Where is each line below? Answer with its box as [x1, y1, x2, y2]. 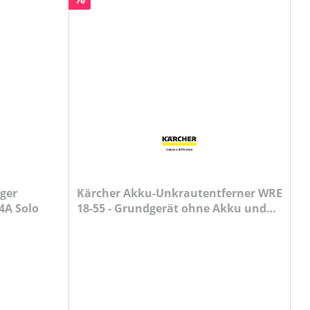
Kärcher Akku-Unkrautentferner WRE [76, 185, 282, 201]
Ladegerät [76, 216, 132, 231]
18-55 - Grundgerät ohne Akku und [76, 201, 266, 216]
